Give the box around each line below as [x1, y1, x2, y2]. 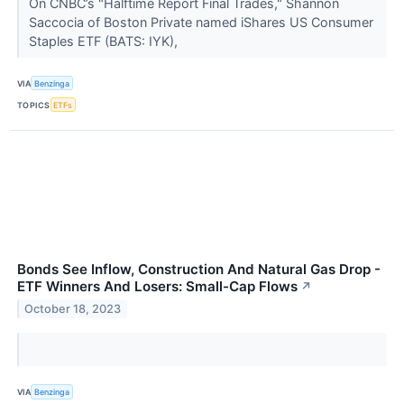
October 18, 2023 [24, 302, 122, 317]
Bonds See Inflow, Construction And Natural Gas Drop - [17, 261, 381, 279]
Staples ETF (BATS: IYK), [28, 33, 181, 50]
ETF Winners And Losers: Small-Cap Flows [17, 278, 298, 296]
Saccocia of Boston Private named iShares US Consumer [28, 14, 373, 31]
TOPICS [17, 99, 50, 110]
